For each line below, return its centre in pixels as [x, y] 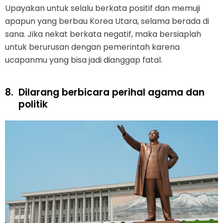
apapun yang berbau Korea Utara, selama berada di [107, 21]
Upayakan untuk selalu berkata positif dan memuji [103, 8]
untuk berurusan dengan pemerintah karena [92, 47]
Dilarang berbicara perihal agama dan [111, 93]
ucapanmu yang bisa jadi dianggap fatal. [84, 60]
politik [33, 105]
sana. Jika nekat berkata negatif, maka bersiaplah [103, 34]
